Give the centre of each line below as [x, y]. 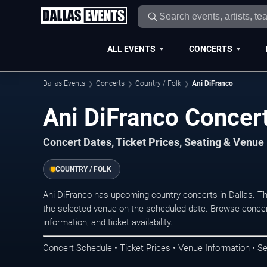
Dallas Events [64, 83]
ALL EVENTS [131, 49]
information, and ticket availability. [108, 222]
